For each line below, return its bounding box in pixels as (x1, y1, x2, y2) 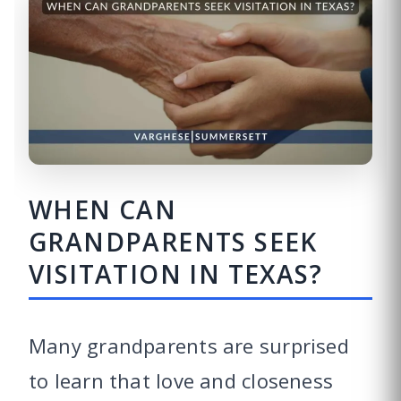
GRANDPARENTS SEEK (29, 225, 318, 260)
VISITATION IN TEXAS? (29, 257, 322, 292)
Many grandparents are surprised (29, 332, 349, 360)
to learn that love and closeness (29, 367, 334, 395)
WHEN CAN (29, 192, 177, 227)
